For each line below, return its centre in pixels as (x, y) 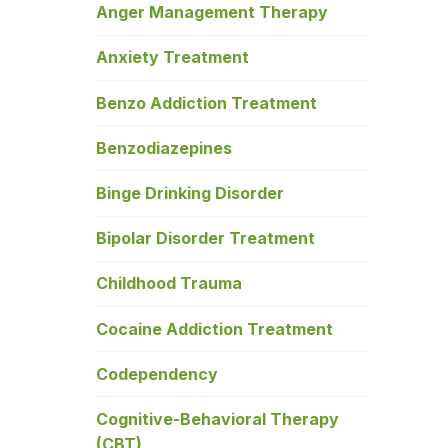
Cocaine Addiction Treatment (214, 328)
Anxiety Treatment (172, 57)
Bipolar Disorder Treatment (205, 238)
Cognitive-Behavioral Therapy (217, 418)
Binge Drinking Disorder (190, 193)
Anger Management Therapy (212, 12)
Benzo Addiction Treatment (206, 102)
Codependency (157, 373)
